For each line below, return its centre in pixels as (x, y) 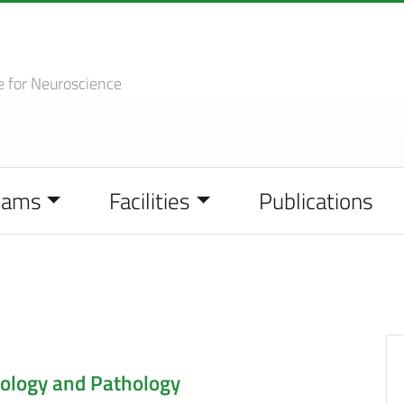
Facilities (150, 201)
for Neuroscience (64, 83)
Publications (316, 201)
